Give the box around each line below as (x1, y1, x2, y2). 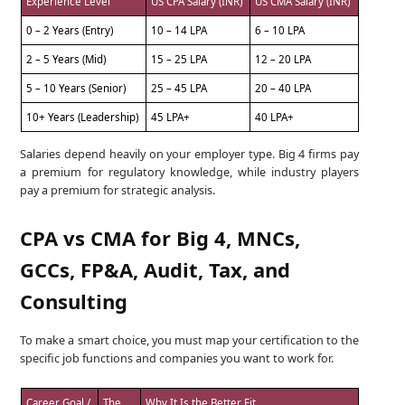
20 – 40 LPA (255, 81, 312, 96)
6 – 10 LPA (255, 24, 306, 38)
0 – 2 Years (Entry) (26, 24, 114, 38)
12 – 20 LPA (255, 52, 312, 67)
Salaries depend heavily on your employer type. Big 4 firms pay (20, 146, 359, 163)
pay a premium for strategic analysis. (20, 182, 216, 199)
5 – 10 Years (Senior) (26, 81, 127, 96)
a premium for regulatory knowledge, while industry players (20, 164, 359, 181)
